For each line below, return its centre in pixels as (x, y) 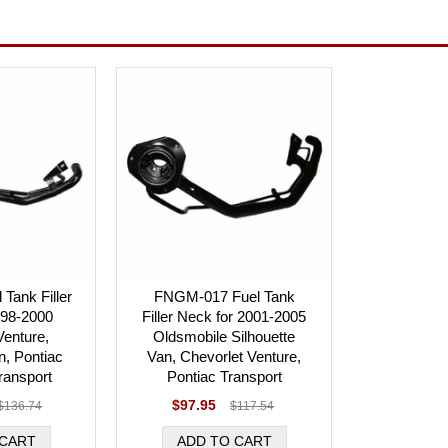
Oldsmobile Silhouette (224, 336)
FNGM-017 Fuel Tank (224, 296)
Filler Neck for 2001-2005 (224, 316)
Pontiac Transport (224, 376)
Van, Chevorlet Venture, (224, 356)
